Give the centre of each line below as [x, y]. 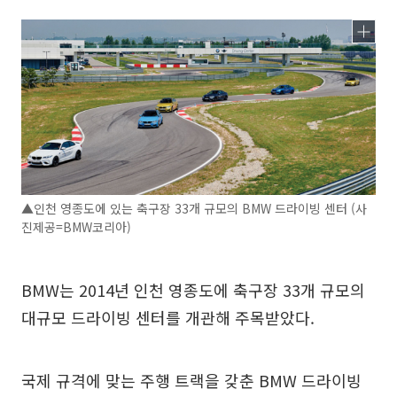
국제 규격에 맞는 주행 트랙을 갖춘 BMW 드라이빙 [191, 380]
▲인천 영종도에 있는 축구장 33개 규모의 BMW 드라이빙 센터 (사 [194, 208]
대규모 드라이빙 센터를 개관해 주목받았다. [168, 317]
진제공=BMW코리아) [76, 226]
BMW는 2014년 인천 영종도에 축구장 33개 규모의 [193, 289]
